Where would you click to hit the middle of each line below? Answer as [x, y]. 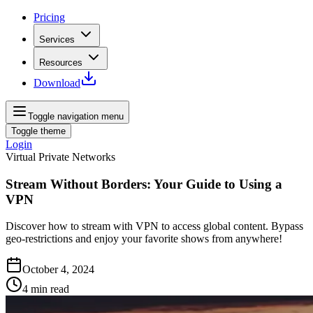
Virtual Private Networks [60, 157]
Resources [61, 63]
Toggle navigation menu [76, 116]
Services [57, 39]
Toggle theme [38, 131]
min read [50, 289]
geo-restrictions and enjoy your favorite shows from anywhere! [144, 239]
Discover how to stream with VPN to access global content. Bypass [154, 226]
